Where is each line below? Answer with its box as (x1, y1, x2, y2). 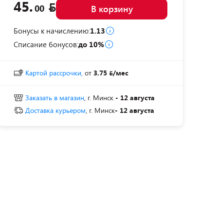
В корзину (91, 3, 133, 15)
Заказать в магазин (25, 93, 84, 102)
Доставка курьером (25, 106, 86, 115)
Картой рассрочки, (25, 68, 83, 77)
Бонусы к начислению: (14, 26, 90, 36)
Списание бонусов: (14, 39, 78, 49)
